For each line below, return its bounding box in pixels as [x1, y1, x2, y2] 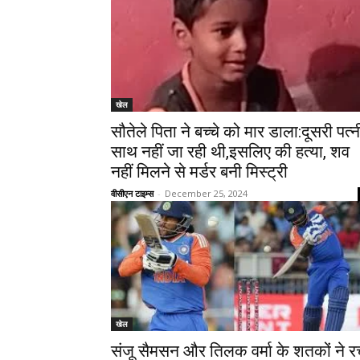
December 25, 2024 [165, 187, 247, 200]
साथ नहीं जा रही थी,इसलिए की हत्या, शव [111, 142, 350, 162]
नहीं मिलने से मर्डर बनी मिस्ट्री [111, 162, 288, 182]
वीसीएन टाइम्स [111, 187, 153, 200]
